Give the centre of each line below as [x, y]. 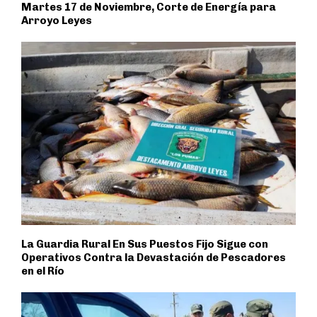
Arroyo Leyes [57, 21]
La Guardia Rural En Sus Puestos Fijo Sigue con [145, 244]
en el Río [43, 271]
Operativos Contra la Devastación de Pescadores [154, 257]
